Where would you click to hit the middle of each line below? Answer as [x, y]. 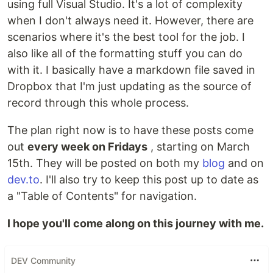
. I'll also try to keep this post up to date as [149, 179]
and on [244, 163]
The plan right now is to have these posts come [130, 130]
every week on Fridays [87, 147]
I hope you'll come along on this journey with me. [136, 223]
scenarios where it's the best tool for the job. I [126, 37]
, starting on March [199, 147]
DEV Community [43, 260]
